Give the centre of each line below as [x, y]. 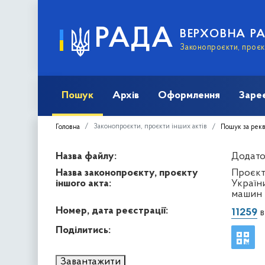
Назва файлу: [86, 156]
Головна [68, 127]
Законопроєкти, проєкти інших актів [150, 126]
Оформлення [189, 95]
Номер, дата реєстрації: [112, 211]
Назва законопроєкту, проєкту [127, 173]
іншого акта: [83, 183]
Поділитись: [83, 230]
